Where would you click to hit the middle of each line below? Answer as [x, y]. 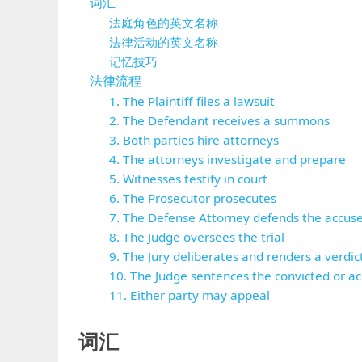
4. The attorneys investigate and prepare [228, 159]
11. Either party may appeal [190, 295]
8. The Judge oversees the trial [197, 237]
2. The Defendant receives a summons [220, 120]
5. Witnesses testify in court [189, 179]
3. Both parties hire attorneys [194, 140]
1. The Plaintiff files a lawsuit [192, 101]
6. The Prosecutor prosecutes [193, 198]
